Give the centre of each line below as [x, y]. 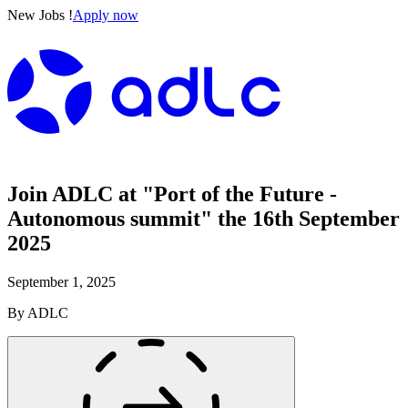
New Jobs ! [40, 15]
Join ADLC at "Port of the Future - [172, 194]
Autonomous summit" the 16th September [204, 218]
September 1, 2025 [61, 281]
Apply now [106, 15]
